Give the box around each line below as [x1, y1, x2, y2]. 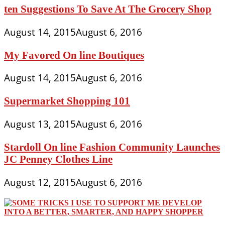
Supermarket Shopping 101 [4, 95, 130, 107]
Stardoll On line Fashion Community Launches [4, 141, 220, 153]
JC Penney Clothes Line [4, 153, 113, 165]
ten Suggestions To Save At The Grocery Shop [4, 3, 211, 15]
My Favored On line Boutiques [4, 49, 144, 61]
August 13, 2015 [4, 117, 76, 131]
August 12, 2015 [4, 175, 76, 189]
